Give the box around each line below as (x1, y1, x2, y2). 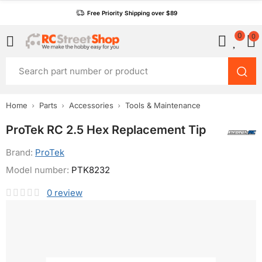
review (54, 187, 82, 198)
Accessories (69, 101, 113, 110)
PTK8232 (71, 164, 110, 175)
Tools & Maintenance (125, 101, 201, 110)
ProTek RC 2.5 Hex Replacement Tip (6, 123, 206, 137)
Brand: (6, 147, 35, 158)
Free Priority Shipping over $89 (87, 9, 177, 16)
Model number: (6, 164, 71, 175)
